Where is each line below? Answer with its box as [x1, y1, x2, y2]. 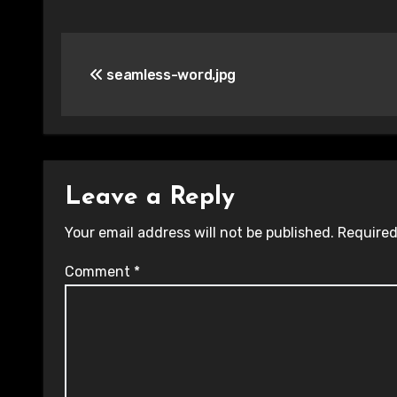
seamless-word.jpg [103, 66, 236, 83]
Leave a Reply [65, 185, 235, 210]
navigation [60, 72, 203, 100]
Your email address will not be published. [65, 224, 334, 241]
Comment [65, 263, 134, 280]
